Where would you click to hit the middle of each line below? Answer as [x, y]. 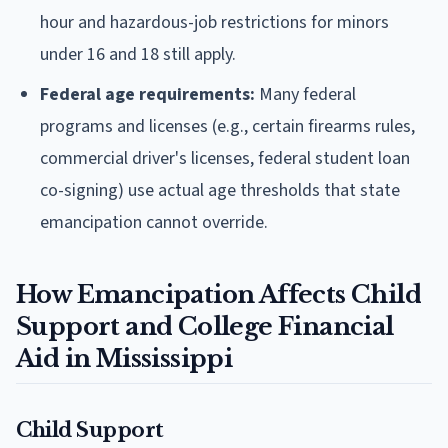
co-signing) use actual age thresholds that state [220, 190]
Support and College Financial [205, 326]
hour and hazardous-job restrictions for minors [214, 22]
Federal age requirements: [147, 94]
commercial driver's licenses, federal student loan [225, 158]
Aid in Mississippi [124, 358]
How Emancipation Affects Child [218, 294]
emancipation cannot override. [154, 222]
